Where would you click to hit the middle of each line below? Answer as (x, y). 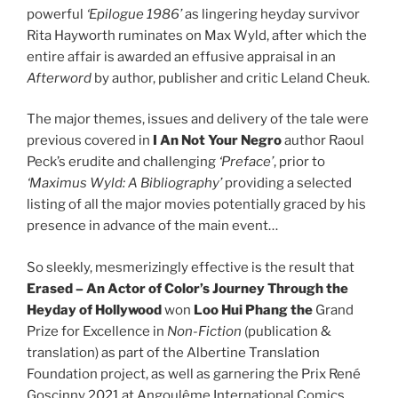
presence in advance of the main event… (152, 226)
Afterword (60, 78)
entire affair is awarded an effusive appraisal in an (181, 56)
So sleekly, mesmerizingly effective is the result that (191, 267)
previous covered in (90, 141)
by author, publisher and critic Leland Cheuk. (232, 78)
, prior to (299, 162)
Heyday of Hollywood (96, 310)
